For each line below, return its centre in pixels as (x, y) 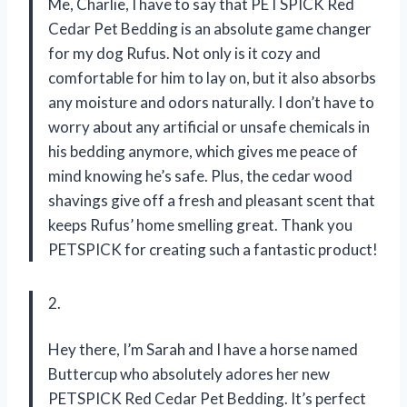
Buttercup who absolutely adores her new (189, 374)
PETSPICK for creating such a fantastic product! (213, 250)
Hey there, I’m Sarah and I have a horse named (203, 350)
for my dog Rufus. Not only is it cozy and (184, 54)
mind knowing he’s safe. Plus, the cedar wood (200, 176)
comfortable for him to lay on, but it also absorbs (212, 78)
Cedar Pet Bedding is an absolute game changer (210, 29)
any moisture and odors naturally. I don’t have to (211, 103)
